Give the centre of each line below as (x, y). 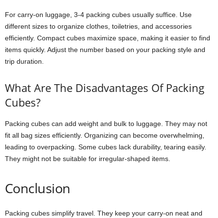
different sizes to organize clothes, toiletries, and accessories (98, 27)
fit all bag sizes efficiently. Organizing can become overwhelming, (105, 136)
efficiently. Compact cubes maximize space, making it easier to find (108, 38)
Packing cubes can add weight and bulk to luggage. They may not (106, 124)
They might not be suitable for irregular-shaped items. (88, 159)
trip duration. (24, 62)
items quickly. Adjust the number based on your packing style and (105, 50)
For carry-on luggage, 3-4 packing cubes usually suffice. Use (98, 15)
